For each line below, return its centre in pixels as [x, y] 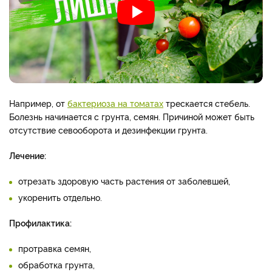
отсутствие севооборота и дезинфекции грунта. [108, 130]
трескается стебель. [207, 103]
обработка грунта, [56, 265]
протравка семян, [55, 248]
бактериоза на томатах [115, 103]
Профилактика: [40, 223]
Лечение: [28, 155]
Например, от [38, 103]
